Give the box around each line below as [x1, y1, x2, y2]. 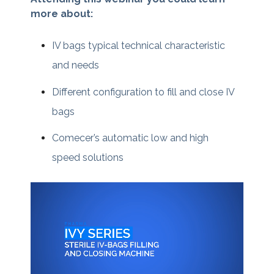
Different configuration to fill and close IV [52, 86, 235, 98]
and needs [52, 59, 100, 72]
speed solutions [52, 151, 124, 163]
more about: [31, 8, 93, 20]
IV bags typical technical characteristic [52, 40, 226, 52]
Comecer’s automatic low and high [52, 131, 209, 144]
